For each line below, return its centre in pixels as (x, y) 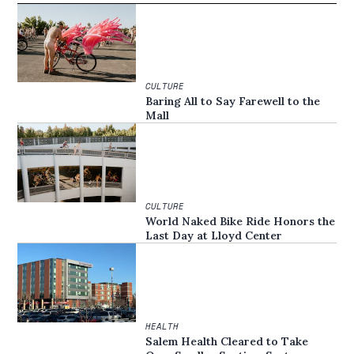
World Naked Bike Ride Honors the (241, 221)
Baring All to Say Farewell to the (233, 102)
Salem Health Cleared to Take (227, 341)
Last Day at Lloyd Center (214, 235)
